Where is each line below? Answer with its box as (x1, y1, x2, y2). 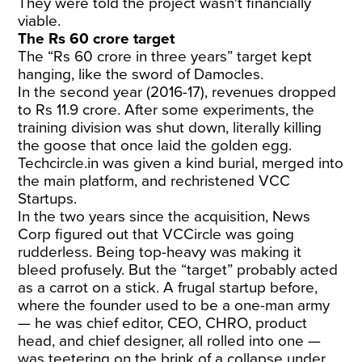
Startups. (18, 189, 78, 208)
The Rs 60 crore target (18, 29, 175, 48)
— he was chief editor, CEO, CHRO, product (18, 314, 308, 332)
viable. (18, 11, 61, 30)
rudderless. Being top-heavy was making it (18, 242, 302, 261)
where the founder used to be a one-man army (18, 296, 330, 314)
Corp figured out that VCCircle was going (18, 225, 295, 243)
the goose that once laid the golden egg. (18, 136, 293, 154)
